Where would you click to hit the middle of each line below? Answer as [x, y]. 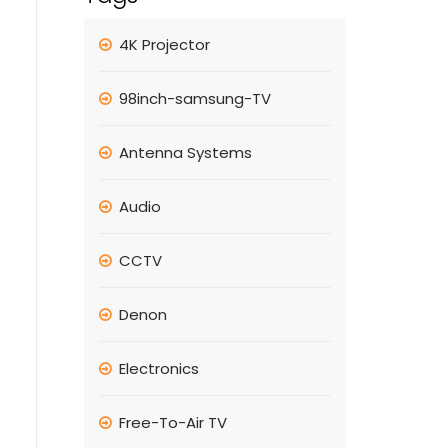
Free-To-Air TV [172, 422]
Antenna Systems [185, 152]
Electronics [158, 368]
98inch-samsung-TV [194, 98]
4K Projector [164, 44]
